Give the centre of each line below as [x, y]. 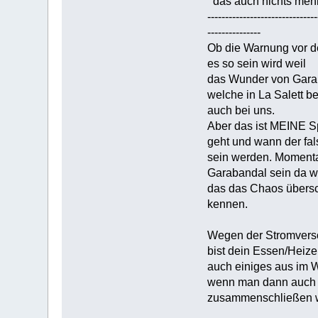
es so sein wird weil [257, 63]
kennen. [227, 204]
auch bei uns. [241, 110]
